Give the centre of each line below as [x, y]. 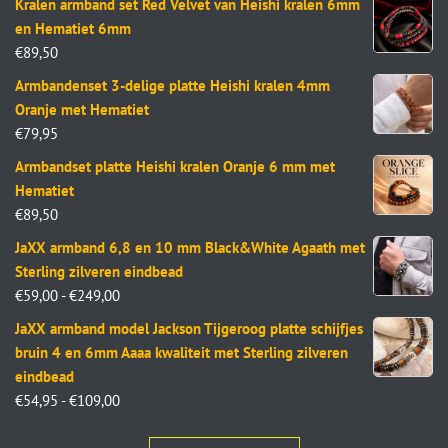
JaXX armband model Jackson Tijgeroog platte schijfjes [189, 328]
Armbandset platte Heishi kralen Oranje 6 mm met [175, 166]
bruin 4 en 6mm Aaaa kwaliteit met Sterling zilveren [181, 352]
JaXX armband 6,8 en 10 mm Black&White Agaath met [190, 247]
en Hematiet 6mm [73, 28]
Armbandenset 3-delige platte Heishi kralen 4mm [172, 85]
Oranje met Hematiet [82, 109]
